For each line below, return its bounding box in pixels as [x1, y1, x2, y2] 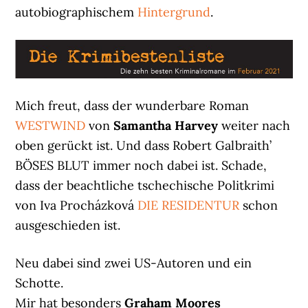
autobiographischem [15, 3, 138, 20]
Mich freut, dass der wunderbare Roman [15, 98, 250, 114]
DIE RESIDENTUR [137, 197, 240, 214]
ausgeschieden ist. [15, 217, 121, 234]
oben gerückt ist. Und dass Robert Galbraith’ [15, 137, 272, 154]
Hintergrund [137, 3, 211, 20]
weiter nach [218, 118, 291, 134]
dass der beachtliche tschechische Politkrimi [15, 177, 275, 194]
